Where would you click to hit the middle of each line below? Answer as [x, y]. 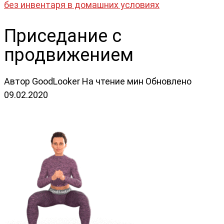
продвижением [69, 55]
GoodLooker [56, 81]
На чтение [103, 81]
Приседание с [63, 36]
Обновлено [168, 81]
